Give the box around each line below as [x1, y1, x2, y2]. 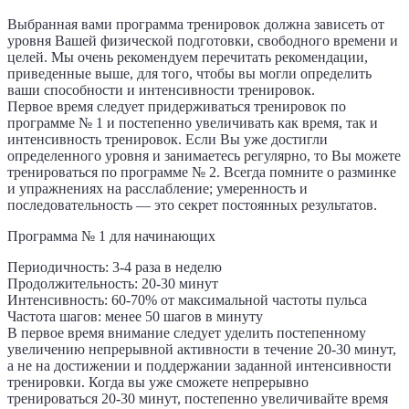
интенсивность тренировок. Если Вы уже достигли [7, 131, 328, 147]
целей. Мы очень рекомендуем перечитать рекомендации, [7, 48, 368, 65]
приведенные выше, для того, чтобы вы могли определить [7, 65, 372, 81]
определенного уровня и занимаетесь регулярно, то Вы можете [7, 147, 401, 163]
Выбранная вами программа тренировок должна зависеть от [7, 16, 384, 32]
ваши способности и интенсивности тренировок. [7, 81, 315, 98]
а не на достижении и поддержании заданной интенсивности [7, 357, 392, 373]
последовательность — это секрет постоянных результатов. [7, 196, 377, 213]
